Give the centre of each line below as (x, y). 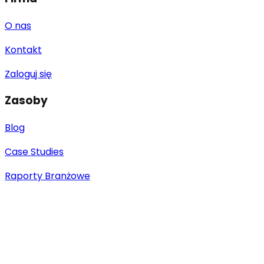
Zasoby (26, 101)
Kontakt (23, 49)
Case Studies (34, 152)
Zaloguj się (28, 74)
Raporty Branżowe (47, 176)
